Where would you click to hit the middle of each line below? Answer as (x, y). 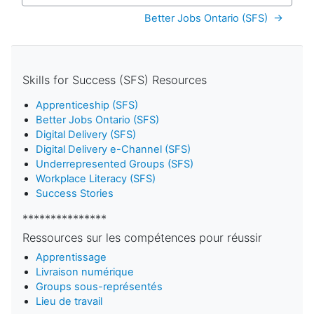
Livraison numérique (85, 272)
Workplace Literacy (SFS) (96, 178)
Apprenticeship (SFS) (87, 105)
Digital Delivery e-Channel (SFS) (114, 149)
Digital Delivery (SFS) (86, 134)
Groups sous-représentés (100, 286)
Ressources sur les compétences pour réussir (142, 237)
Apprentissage (71, 257)
